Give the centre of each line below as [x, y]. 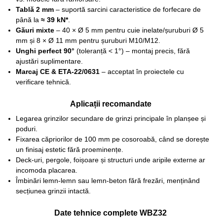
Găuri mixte [35, 30]
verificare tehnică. [43, 82]
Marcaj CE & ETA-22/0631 [57, 71]
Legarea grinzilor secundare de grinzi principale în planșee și [110, 118]
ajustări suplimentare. [49, 61]
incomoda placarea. [46, 170]
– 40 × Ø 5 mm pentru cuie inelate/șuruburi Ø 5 [129, 30]
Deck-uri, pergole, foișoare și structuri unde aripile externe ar [110, 160]
